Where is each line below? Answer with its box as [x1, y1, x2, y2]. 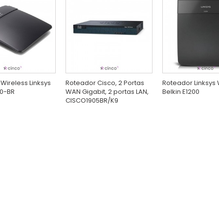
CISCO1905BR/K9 [66, 95, 118, 105]
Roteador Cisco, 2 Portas [66, 78, 144, 88]
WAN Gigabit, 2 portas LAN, [66, 87, 149, 96]
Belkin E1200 [162, 87, 199, 96]
